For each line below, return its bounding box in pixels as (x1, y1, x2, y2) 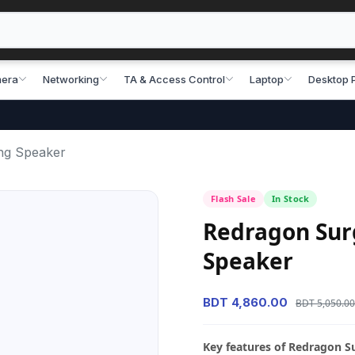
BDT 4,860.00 (203, 295, 288, 310)
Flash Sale (211, 193, 256, 204)
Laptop (250, 72, 284, 86)
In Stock (272, 193, 310, 204)
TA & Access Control (124, 72, 225, 86)
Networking (43, 72, 99, 86)
